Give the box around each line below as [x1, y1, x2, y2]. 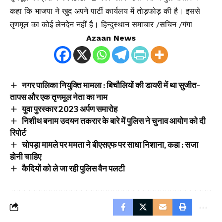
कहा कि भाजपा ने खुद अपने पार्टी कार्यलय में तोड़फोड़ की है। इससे [10, 6, 200, 16]
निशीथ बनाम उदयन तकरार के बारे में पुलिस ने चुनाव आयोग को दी [21, 115, 206, 126]
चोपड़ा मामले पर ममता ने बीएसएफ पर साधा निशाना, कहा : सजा [21, 139, 198, 150]
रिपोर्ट [10, 127, 26, 138]
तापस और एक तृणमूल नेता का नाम [10, 92, 108, 103]
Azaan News [86, 33, 136, 43]
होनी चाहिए [10, 151, 41, 162]
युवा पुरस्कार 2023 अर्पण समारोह [21, 104, 117, 114]
